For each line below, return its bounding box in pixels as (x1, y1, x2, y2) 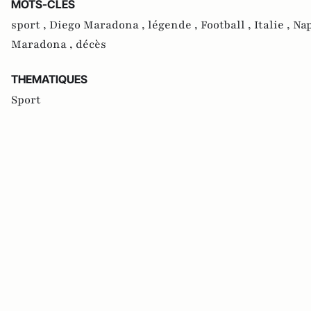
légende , (148, 17, 201, 33)
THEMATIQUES (11, 72, 87, 86)
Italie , (254, 17, 293, 33)
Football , (201, 17, 254, 33)
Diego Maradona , (49, 17, 148, 33)
